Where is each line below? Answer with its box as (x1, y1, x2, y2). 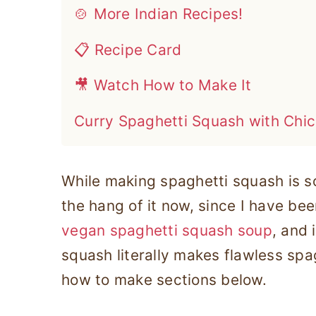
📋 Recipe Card (74, 40, 182, 59)
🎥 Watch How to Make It (74, 76, 252, 95)
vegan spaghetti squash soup (61, 221, 272, 240)
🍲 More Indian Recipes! (74, 5, 243, 23)
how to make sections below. (61, 271, 267, 289)
